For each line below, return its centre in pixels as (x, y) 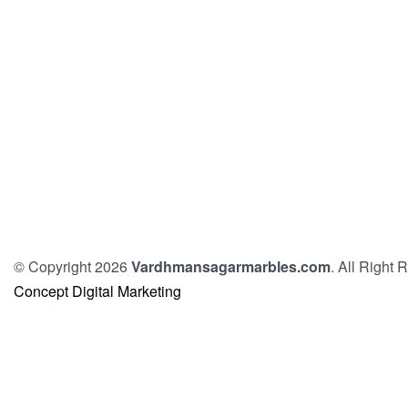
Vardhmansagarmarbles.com (231, 267)
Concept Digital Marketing (97, 291)
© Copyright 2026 (72, 267)
